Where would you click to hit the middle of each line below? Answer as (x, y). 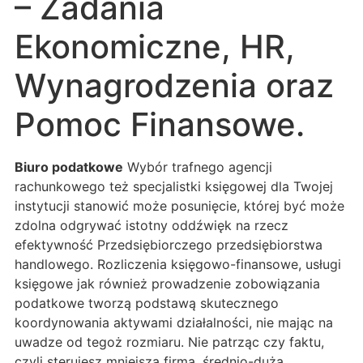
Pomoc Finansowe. (160, 124)
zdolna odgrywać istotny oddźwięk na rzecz (152, 225)
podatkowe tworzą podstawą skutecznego (147, 303)
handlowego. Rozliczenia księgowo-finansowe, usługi (178, 264)
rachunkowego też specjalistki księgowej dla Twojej (174, 186)
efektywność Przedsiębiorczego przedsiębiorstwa (169, 244)
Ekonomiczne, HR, (155, 46)
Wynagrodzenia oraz (174, 85)
